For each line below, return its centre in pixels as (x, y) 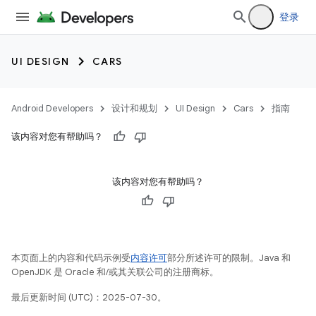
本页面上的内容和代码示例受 (71, 258)
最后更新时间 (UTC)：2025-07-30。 (89, 297)
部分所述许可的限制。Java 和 (229, 258)
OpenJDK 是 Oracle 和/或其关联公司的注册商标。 (115, 272)
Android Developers (52, 108)
